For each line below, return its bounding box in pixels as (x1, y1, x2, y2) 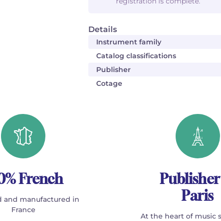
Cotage (96, 79, 122, 88)
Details (88, 25, 117, 34)
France (11, 205, 36, 214)
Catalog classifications (96, 51, 176, 60)
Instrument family (96, 37, 161, 46)
